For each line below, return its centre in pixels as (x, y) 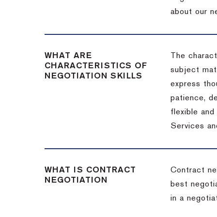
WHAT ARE (68, 56)
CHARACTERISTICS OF (96, 66)
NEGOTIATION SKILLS (93, 76)
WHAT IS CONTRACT (90, 170)
